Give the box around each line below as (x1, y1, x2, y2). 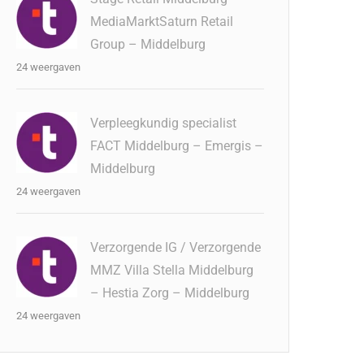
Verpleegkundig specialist (90, 115, 237, 131)
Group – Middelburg (90, 37, 206, 52)
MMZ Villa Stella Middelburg (90, 262, 254, 278)
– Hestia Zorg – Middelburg (90, 285, 250, 301)
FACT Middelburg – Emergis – (90, 138, 264, 154)
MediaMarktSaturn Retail (90, 14, 234, 29)
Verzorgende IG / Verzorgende (90, 240, 262, 255)
